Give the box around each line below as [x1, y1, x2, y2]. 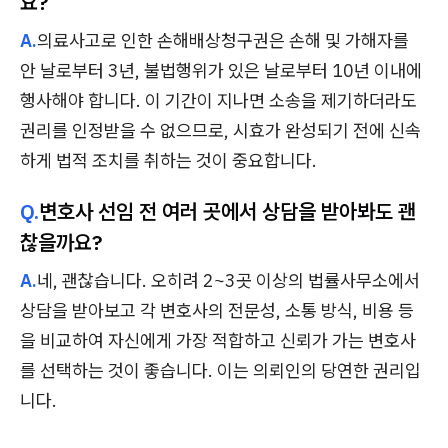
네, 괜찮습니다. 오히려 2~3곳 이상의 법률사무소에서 [37, 269, 420, 293]
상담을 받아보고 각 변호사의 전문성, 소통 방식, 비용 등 [20, 299, 414, 323]
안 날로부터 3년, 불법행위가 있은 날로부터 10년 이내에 [20, 59, 422, 83]
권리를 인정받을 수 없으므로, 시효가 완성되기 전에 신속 [20, 119, 421, 143]
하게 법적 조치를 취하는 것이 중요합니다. [20, 149, 317, 173]
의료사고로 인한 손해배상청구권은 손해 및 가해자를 [37, 29, 409, 53]
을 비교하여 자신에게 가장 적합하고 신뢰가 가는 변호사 [20, 329, 416, 353]
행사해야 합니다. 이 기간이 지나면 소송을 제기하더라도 [20, 89, 417, 113]
